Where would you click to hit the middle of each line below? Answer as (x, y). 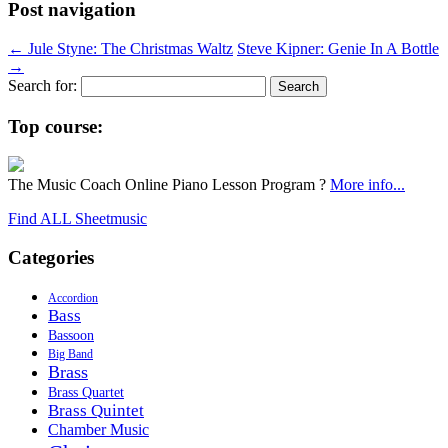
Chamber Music (98, 429)
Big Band (70, 353)
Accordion (73, 297)
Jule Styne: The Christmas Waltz (128, 49)
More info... (367, 185)
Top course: (55, 126)
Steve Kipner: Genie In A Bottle (338, 49)
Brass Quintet (96, 410)
